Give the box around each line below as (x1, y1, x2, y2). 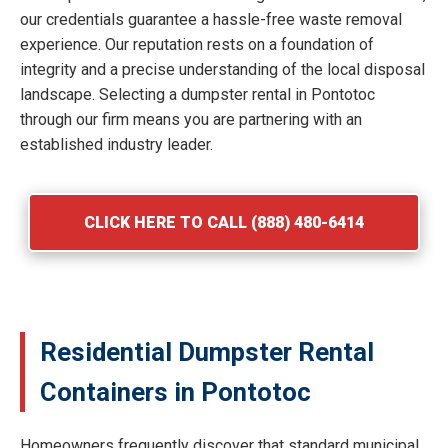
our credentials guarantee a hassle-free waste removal (20, 9, 402, 29)
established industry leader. (20, 134, 213, 154)
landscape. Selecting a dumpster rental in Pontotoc (20, 84, 375, 104)
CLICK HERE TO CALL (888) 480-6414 (84, 212, 364, 232)
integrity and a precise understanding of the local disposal (20, 59, 425, 79)
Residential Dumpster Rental (40, 336, 374, 367)
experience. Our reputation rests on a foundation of (20, 34, 374, 54)
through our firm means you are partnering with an (20, 109, 362, 129)
